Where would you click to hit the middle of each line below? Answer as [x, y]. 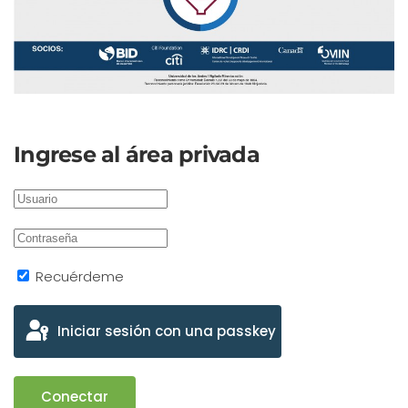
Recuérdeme [78, 276]
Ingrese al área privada [137, 154]
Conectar [75, 396]
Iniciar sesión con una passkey [167, 331]
